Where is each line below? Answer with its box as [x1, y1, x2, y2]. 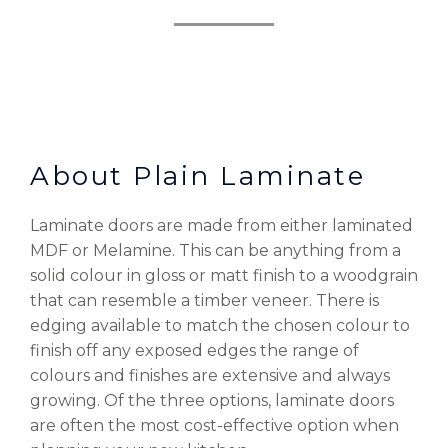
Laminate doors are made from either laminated [30, 216, 413, 235]
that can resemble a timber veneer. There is [30, 291, 379, 310]
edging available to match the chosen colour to [30, 316, 410, 335]
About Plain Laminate [30, 160, 365, 192]
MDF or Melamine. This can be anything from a [30, 241, 401, 260]
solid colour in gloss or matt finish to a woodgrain [30, 266, 418, 285]
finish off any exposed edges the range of [30, 341, 359, 360]
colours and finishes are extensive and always [30, 366, 390, 385]
